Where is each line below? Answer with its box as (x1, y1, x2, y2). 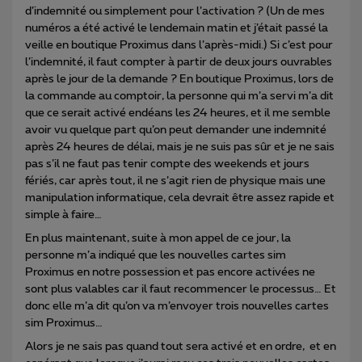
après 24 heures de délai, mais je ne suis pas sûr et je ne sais (25, 141, 335, 154)
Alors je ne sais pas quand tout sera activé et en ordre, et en (25, 341, 336, 353)
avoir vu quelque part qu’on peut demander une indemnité (25, 124, 326, 137)
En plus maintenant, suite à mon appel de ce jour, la (25, 233, 291, 245)
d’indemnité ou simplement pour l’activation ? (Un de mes (25, 6, 325, 18)
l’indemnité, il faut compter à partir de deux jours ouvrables (25, 57, 332, 69)
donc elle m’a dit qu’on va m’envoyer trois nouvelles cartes (25, 301, 329, 313)
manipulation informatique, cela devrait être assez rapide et (25, 192, 335, 204)
